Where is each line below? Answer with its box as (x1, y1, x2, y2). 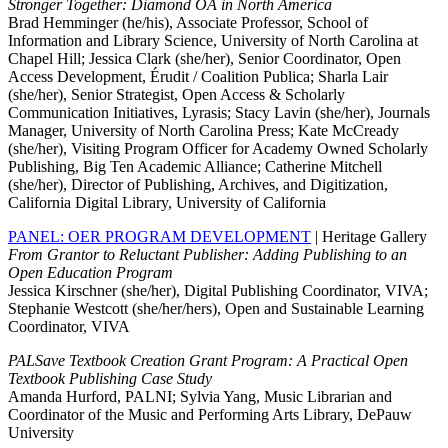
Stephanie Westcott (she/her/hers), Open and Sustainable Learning (8, 300, 424, 318)
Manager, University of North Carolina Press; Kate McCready (8, 122, 399, 140)
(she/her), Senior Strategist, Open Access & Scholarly (8, 86, 345, 104)
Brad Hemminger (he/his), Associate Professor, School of (8, 14, 368, 32)
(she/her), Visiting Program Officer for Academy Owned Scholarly (8, 140, 428, 158)
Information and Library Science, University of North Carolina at (8, 32, 418, 50)
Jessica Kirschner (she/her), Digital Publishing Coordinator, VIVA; (8, 282, 428, 300)
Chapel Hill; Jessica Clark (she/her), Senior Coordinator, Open (8, 50, 401, 68)
